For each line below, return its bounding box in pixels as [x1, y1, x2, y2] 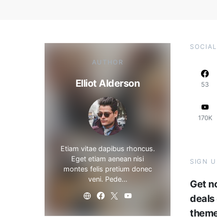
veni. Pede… [88, 174, 127, 183]
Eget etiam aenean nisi [71, 154, 144, 163]
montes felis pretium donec [63, 164, 152, 173]
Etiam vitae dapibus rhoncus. [60, 144, 155, 153]
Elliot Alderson [75, 77, 140, 89]
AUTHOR [92, 58, 124, 66]
